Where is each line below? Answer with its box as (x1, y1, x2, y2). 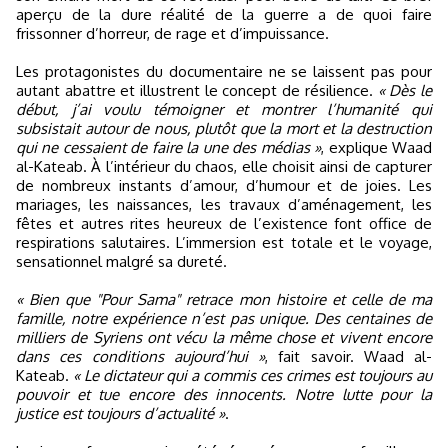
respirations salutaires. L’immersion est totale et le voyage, (16, 232, 432, 252)
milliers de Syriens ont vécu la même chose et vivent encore (16, 327, 432, 347)
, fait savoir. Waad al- (265, 346, 432, 366)
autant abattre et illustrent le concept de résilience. (16, 80, 378, 100)
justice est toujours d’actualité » (16, 403, 225, 423)
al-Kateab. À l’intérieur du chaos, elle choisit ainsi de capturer (16, 156, 432, 176)
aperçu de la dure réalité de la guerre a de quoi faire (16, 4, 432, 24)
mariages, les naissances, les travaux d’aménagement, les (16, 194, 432, 214)
